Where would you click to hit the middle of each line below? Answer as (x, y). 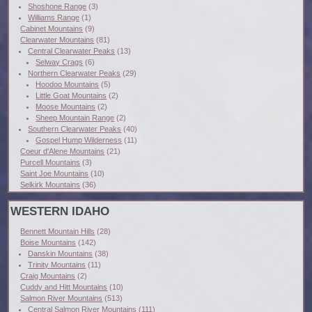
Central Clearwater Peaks (72, 50)
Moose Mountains (66, 106)
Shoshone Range (57, 6)
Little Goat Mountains (71, 95)
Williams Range (54, 17)
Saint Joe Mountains (55, 173)
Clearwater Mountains (57, 39)
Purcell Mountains (50, 162)
